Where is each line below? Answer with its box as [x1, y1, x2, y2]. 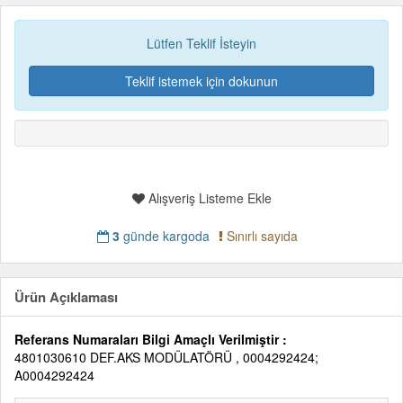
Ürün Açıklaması [14, 287, 118, 307]
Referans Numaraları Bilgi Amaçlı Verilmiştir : [14, 330, 287, 348]
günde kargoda [119, 227, 210, 245]
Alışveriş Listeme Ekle [144, 189, 272, 207]
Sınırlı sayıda [222, 227, 298, 245]
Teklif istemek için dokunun [125, 72, 278, 90]
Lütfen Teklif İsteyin [147, 34, 256, 52]
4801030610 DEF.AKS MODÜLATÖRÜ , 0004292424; [14, 348, 318, 366]
